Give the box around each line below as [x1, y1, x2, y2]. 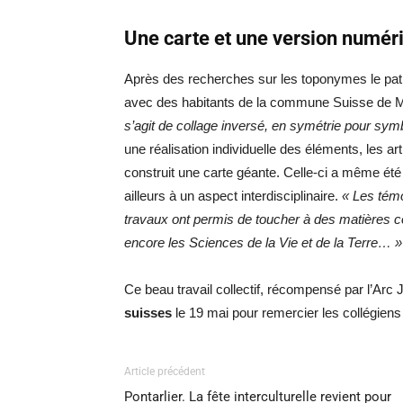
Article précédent [124, 365, 205, 378]
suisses [124, 305, 172, 320]
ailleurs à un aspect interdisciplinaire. [124, 188, 342, 203]
